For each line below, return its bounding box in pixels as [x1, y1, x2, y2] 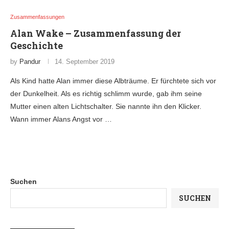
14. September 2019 [55, 58, 114, 65]
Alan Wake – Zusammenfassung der [10, 27, 181, 39]
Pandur [19, 58, 40, 65]
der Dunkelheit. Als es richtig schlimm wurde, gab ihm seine [10, 89, 202, 98]
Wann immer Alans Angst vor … [10, 115, 112, 123]
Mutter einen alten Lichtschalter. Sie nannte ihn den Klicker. [10, 102, 201, 110]
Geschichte [10, 39, 63, 52]
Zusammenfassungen [10, 14, 64, 20]
